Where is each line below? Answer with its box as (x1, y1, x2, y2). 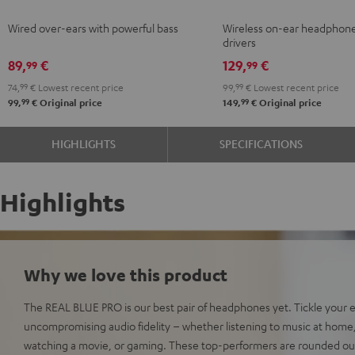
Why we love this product (24, 263, 227, 285)
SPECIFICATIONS (219, 136, 303, 151)
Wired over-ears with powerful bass (8, 20, 178, 35)
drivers (222, 34, 256, 49)
